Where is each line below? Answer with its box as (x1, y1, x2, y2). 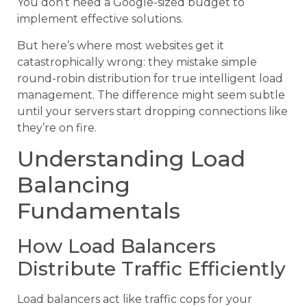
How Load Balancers (17, 234, 216, 258)
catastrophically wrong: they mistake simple (17, 55, 257, 69)
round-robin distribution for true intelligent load (17, 71, 283, 85)
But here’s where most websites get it (17, 38, 224, 52)
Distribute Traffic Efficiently (17, 256, 286, 280)
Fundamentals (17, 197, 180, 224)
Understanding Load (17, 145, 245, 172)
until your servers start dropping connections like (17, 104, 288, 118)
